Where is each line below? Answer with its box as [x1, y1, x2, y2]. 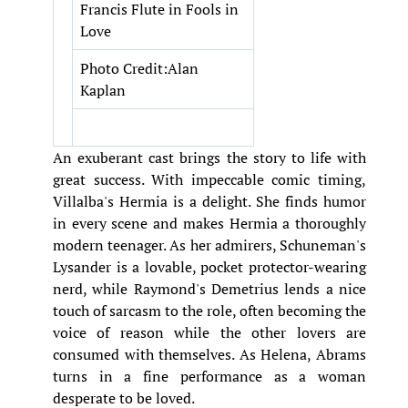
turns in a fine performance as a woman [53, 366, 366, 387]
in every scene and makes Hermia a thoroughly [53, 213, 366, 234]
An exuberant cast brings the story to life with [53, 148, 366, 168]
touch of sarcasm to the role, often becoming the [53, 301, 366, 321]
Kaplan [80, 80, 126, 101]
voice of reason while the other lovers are [53, 322, 366, 343]
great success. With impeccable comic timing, [53, 169, 366, 190]
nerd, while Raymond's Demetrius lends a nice [53, 279, 366, 300]
